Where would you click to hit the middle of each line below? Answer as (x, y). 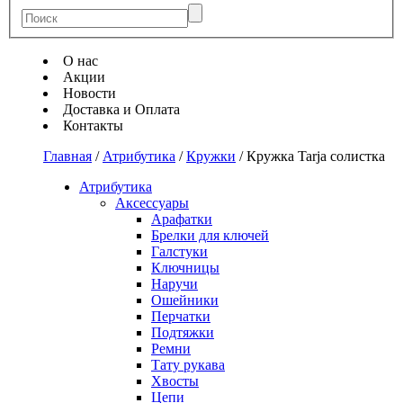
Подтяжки (183, 332)
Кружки (211, 156)
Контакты (93, 125)
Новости (90, 93)
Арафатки (182, 219)
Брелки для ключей (210, 235)
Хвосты (175, 381)
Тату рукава (188, 364)
